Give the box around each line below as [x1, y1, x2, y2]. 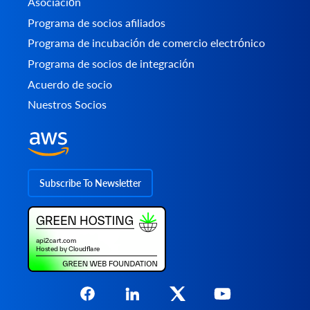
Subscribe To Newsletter [39, 177, 141, 190]
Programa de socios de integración [28, 57, 194, 71]
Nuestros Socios [28, 98, 107, 111]
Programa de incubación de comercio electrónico [28, 36, 265, 50]
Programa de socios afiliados [28, 16, 165, 30]
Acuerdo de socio [28, 77, 112, 91]
